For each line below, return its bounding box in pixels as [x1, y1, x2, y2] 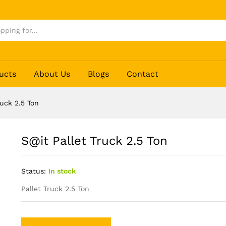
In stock [48, 167, 76, 176]
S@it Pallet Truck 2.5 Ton [21, 134, 167, 148]
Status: [21, 167, 46, 176]
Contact [127, 69, 159, 79]
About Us [34, 69, 71, 79]
